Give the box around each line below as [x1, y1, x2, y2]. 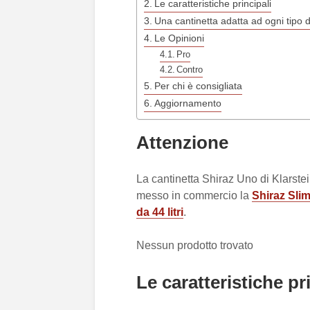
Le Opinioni [154, 33, 204, 44]
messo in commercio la [136, 190, 252, 201]
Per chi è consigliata [154, 80, 242, 91]
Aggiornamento [154, 98, 221, 109]
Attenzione [136, 132, 228, 153]
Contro [176, 64, 203, 75]
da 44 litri [136, 206, 183, 218]
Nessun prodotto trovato [136, 239, 253, 251]
